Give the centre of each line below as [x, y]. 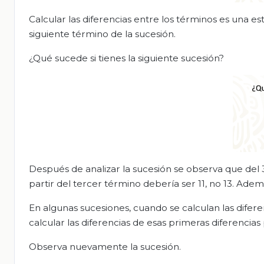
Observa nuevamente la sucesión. [105, 247]
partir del [51, 184]
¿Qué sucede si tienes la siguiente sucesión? [126, 58]
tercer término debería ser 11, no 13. [155, 184]
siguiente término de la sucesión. [102, 34]
